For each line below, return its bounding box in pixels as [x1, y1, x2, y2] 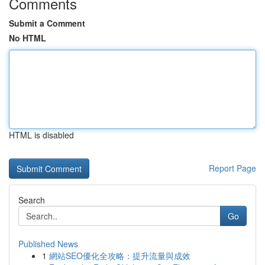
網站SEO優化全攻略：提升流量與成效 [49, 250, 190, 261]
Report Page [209, 162, 256, 174]
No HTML [9, 32, 46, 44]
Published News [18, 238, 78, 250]
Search [18, 194, 45, 206]
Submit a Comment [9, 17, 85, 29]
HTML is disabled [9, 129, 74, 141]
